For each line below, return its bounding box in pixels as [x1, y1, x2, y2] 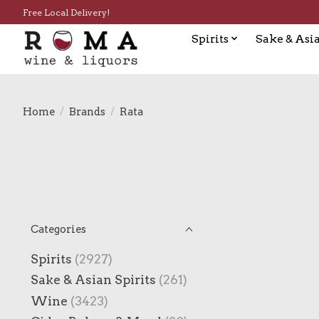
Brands [68, 105, 105, 118]
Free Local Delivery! [23, 6, 110, 18]
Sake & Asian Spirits [31, 272, 156, 288]
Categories [31, 223, 86, 236]
